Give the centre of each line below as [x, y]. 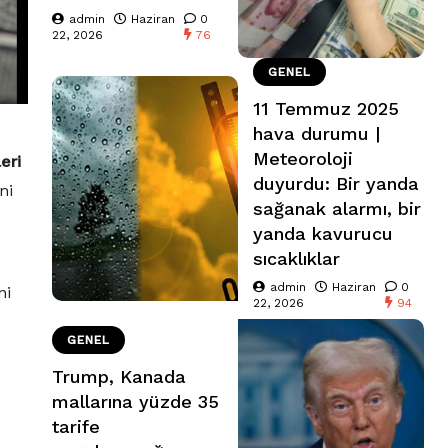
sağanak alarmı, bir [337, 209]
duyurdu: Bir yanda [336, 184]
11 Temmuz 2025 [326, 109]
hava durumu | [316, 134]
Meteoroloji [303, 159]
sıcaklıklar [296, 259]
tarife [76, 427]
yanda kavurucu [323, 234]
